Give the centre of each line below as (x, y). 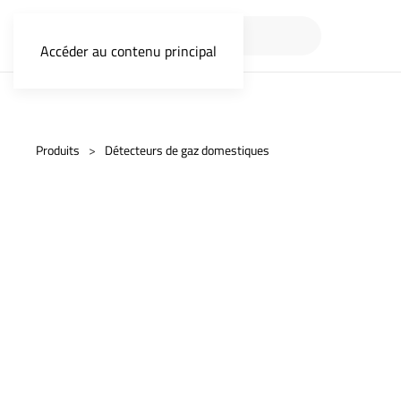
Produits (58, 150)
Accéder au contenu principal (128, 51)
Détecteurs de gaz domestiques (187, 150)
